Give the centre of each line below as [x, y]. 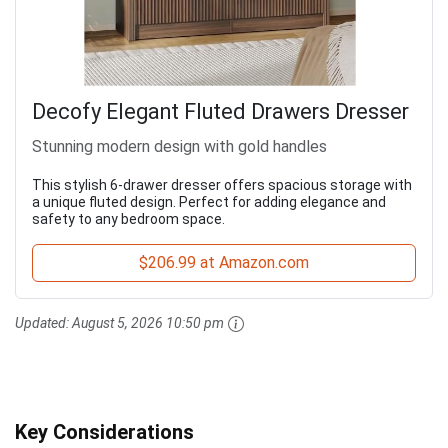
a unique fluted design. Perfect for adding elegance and [209, 202]
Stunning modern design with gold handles [179, 146]
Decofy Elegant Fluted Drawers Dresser [220, 111]
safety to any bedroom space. [128, 219]
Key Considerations [104, 432]
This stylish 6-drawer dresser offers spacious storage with [222, 185]
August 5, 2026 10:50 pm [148, 323]
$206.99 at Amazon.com [224, 262]
